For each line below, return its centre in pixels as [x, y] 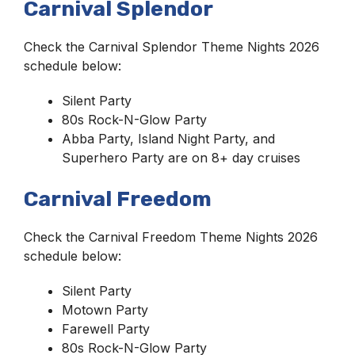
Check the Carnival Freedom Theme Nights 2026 [171, 237]
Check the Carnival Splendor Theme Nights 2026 [172, 47]
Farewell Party [106, 329]
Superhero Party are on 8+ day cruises [181, 158]
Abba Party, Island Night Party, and [168, 139]
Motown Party [105, 310]
